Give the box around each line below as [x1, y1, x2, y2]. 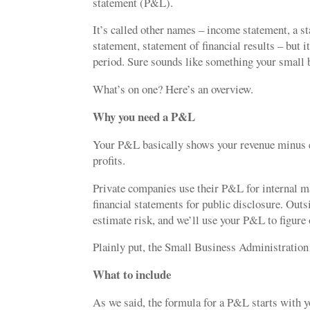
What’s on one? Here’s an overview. [93, 81, 258, 98]
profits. [93, 152, 130, 168]
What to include [93, 266, 172, 284]
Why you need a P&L [93, 107, 196, 125]
